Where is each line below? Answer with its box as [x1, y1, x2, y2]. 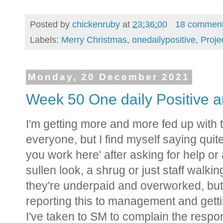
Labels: [30, 34, 61, 45]
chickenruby [72, 18, 120, 29]
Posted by [30, 18, 72, 29]
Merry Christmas [61, 34, 127, 45]
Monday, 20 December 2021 [28, 72, 190, 83]
